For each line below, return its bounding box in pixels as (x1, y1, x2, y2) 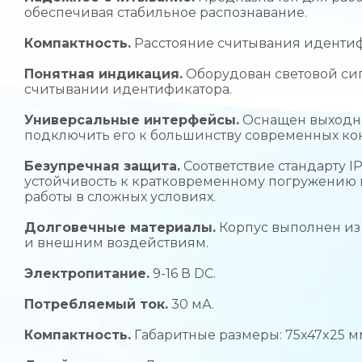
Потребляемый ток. (24, 296, 168, 312)
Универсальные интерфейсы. (24, 112, 239, 128)
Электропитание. (24, 265, 149, 281)
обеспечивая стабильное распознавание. (24, 4, 307, 20)
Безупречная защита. (24, 158, 180, 174)
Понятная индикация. (24, 65, 183, 82)
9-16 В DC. (149, 265, 216, 281)
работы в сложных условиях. (24, 188, 216, 204)
